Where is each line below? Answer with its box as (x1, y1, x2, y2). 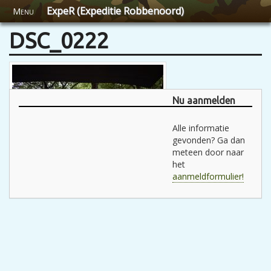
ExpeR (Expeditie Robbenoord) (47, 4, 184, 18)
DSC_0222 (9, 28, 109, 53)
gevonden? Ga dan (172, 134, 245, 146)
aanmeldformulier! (172, 171, 244, 182)
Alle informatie (172, 122, 229, 134)
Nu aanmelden (172, 95, 235, 106)
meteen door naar (172, 146, 244, 158)
